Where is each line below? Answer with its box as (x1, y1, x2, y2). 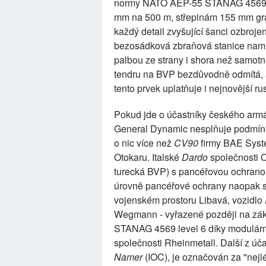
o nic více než (114, 136, 174, 150)
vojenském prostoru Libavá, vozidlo (114, 193, 265, 207)
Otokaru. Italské (114, 150, 182, 164)
